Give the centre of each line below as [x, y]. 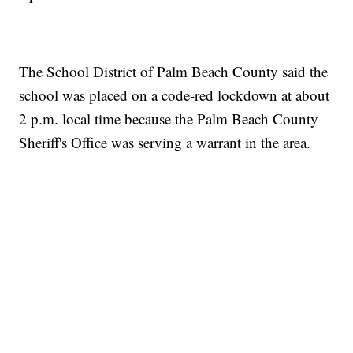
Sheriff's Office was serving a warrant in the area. [165, 142]
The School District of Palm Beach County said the [174, 71]
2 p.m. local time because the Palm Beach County [169, 118]
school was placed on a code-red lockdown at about [175, 95]
